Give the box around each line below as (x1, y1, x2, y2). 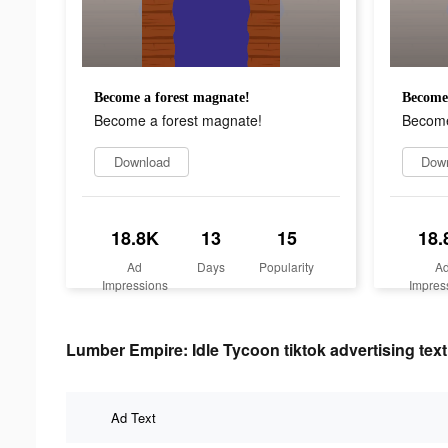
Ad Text (111, 407, 156, 427)
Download (113, 151, 170, 171)
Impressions (101, 275, 168, 293)
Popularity (259, 257, 315, 275)
